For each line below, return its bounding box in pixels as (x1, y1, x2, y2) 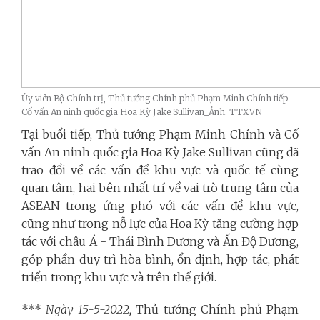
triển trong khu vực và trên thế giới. (21, 269, 216, 284)
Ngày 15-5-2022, (46, 301, 132, 316)
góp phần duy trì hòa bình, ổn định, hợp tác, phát (21, 251, 299, 266)
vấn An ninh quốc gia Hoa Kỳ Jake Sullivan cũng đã (21, 144, 299, 159)
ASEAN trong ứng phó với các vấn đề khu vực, (21, 198, 299, 213)
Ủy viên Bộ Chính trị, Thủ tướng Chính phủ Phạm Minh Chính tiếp (21, 92, 288, 104)
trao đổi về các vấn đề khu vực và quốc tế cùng (21, 162, 299, 177)
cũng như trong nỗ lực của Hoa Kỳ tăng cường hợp (21, 216, 299, 231)
